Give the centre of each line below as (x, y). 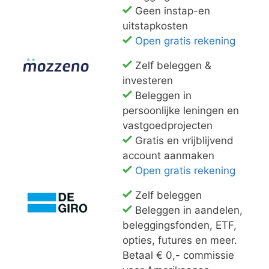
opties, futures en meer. (180, 240)
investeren (148, 81)
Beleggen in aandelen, (187, 210)
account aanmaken (168, 156)
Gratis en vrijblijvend (183, 141)
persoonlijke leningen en (181, 111)
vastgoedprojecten (168, 126)
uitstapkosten (155, 26)
